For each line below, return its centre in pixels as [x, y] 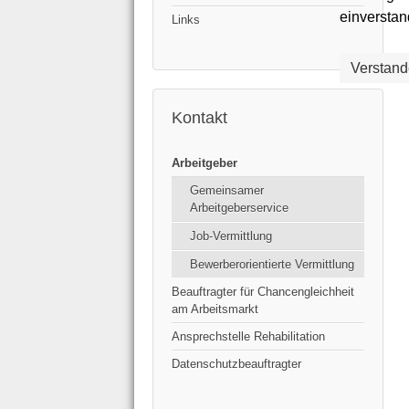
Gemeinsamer [227, 191]
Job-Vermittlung [231, 236]
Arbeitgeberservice [239, 208]
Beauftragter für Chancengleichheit [263, 292]
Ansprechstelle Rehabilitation [248, 337]
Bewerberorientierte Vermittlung [272, 265]
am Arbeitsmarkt [215, 309]
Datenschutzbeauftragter [236, 364]
